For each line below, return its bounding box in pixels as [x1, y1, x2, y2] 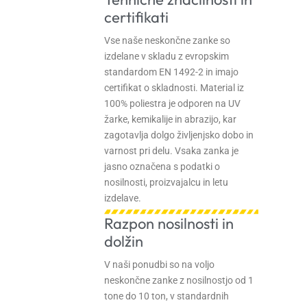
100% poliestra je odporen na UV [104, 98, 241, 110]
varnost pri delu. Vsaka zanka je [104, 145, 238, 157]
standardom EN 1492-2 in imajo [104, 66, 238, 78]
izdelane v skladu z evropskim [104, 51, 229, 62]
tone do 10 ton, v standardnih [104, 290, 229, 302]
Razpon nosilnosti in [104, 214, 234, 234]
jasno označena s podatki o [104, 161, 220, 173]
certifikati [104, 8, 169, 27]
